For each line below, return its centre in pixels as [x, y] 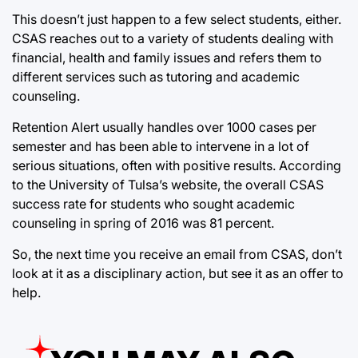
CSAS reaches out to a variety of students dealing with [173, 38]
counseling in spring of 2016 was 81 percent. [143, 223]
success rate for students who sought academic [153, 203]
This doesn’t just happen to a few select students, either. [177, 19]
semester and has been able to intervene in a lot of [161, 146]
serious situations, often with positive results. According [177, 165]
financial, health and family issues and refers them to [167, 57]
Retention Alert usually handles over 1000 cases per [164, 127]
